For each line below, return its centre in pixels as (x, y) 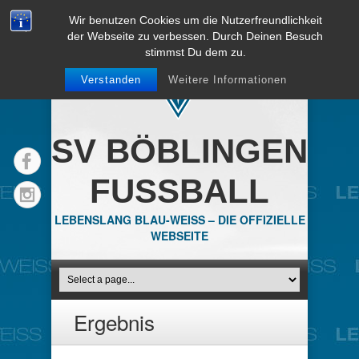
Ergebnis (114, 322)
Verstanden (111, 80)
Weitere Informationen (227, 80)
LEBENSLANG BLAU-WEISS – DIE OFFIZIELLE (179, 220)
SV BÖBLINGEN (179, 151)
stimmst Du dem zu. (195, 52)
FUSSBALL (179, 191)
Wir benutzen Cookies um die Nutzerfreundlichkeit (195, 20)
